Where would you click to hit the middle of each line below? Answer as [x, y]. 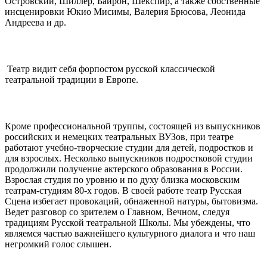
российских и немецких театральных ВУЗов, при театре [119, 136]
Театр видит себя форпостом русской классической [110, 69]
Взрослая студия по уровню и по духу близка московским [122, 179]
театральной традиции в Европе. [72, 79]
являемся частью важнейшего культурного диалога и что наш [130, 233]
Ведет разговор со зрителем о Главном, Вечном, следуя [117, 212]
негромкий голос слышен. [58, 244]
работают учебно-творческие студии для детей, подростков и [129, 147]
